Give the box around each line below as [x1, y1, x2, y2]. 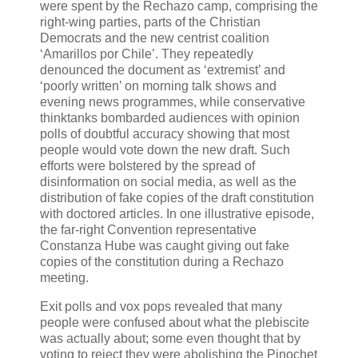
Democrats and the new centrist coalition [40, 31, 269, 46]
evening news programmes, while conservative [40, 95, 305, 109]
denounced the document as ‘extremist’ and [40, 63, 285, 78]
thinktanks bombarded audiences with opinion [40, 111, 300, 125]
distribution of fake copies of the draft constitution [40, 191, 314, 205]
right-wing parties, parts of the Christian [40, 15, 261, 30]
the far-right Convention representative [40, 223, 257, 237]
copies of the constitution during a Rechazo [40, 255, 284, 269]
